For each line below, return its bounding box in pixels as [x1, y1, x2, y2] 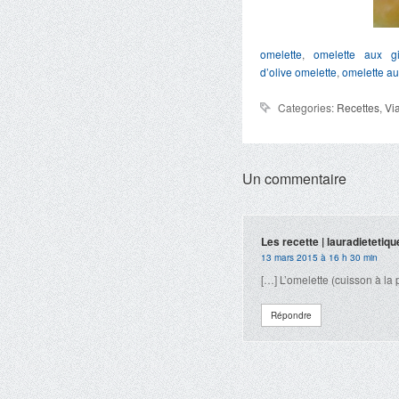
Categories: [278, 100, 337, 115]
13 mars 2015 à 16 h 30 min [261, 251, 378, 264]
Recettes [337, 100, 379, 115]
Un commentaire [242, 168, 346, 189]
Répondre [271, 309, 312, 322]
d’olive [260, 64, 292, 79]
